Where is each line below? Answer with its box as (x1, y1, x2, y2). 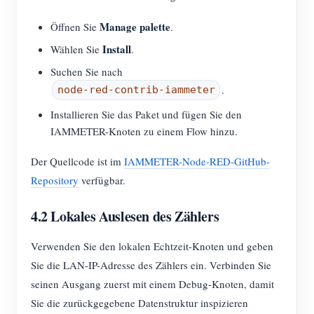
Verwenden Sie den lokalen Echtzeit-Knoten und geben (31, 239, 273, 254)
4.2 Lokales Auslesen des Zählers (31, 206, 219, 227)
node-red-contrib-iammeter (57, 83, 215, 97)
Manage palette (100, 18, 170, 34)
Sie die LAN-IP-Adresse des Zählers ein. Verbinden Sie (31, 258, 271, 273)
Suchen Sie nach (50, 64, 123, 78)
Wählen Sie (50, 41, 102, 56)
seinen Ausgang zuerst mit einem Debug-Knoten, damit (31, 277, 274, 292)
